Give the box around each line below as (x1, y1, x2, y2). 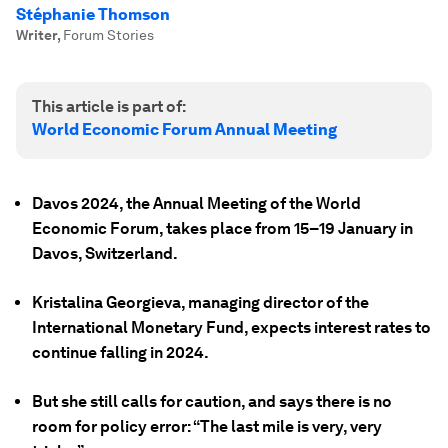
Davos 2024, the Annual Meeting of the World (32, 194, 361, 213)
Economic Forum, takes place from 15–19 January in (32, 219, 413, 238)
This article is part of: (32, 97, 186, 116)
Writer (16, 27, 57, 43)
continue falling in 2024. (32, 343, 209, 362)
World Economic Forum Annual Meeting (32, 120, 337, 139)
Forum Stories (63, 27, 154, 43)
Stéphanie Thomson (16, 5, 170, 24)
